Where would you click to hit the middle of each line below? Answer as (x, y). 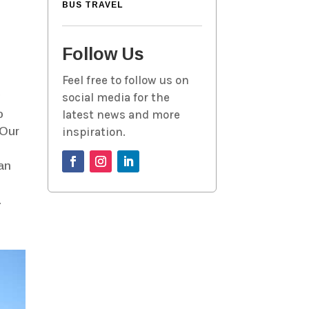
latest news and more (121, 115)
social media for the (116, 98)
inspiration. (93, 132)
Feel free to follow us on (125, 80)
